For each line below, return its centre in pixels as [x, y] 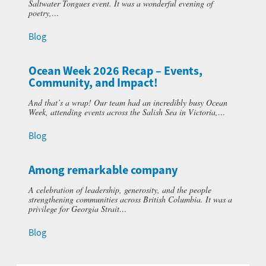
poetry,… [44, 12]
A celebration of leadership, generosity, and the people [120, 189]
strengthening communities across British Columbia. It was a [130, 199]
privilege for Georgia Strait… [77, 208]
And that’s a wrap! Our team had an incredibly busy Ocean [128, 102]
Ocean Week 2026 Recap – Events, [115, 71]
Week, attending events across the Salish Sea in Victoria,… [127, 112]
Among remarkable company [103, 170]
